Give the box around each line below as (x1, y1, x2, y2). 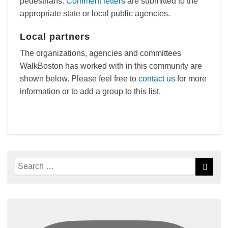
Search (14, 158, 42, 167)
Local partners (20, 32, 90, 42)
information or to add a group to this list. (20, 87, 161, 96)
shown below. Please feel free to (20, 74, 138, 83)
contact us (138, 74, 175, 83)
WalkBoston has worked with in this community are (20, 62, 202, 70)
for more (175, 74, 207, 83)
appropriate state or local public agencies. (20, 9, 170, 18)
